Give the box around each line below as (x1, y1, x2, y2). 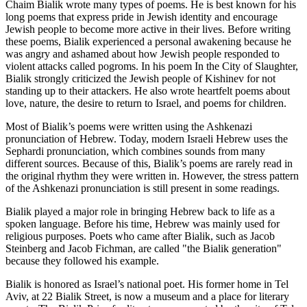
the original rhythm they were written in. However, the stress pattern (5, 169, 299, 182)
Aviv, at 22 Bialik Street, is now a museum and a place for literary (5, 290, 289, 302)
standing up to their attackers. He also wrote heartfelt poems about (5, 84, 290, 97)
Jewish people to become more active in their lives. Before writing (5, 23, 291, 35)
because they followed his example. (5, 254, 159, 267)
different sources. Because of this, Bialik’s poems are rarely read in (5, 157, 293, 169)
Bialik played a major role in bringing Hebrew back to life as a (5, 205, 275, 217)
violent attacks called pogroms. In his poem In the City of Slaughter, (5, 60, 298, 72)
